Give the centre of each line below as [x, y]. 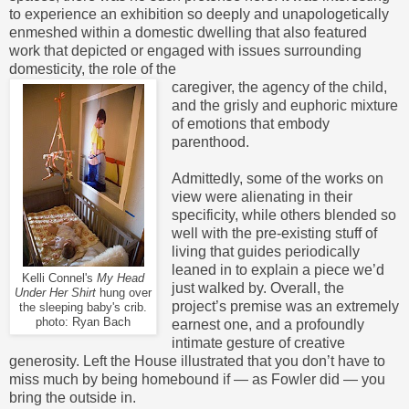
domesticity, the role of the [93, 68]
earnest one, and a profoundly [267, 324]
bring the [39, 397]
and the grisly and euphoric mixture [284, 105]
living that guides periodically [265, 251]
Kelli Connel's [59, 278]
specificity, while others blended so [283, 215]
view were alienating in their [262, 196]
